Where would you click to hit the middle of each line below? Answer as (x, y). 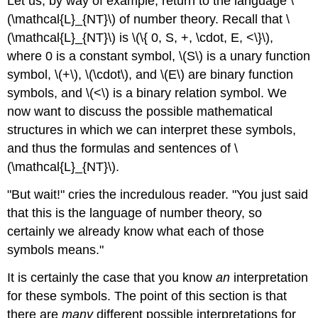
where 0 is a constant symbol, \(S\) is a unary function (159, 56)
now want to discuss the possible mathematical (140, 111)
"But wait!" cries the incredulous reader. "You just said (158, 194)
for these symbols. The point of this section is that (147, 296)
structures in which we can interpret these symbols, (152, 130)
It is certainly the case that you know (112, 277)
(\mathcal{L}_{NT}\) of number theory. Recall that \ (149, 19)
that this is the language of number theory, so (135, 213)
